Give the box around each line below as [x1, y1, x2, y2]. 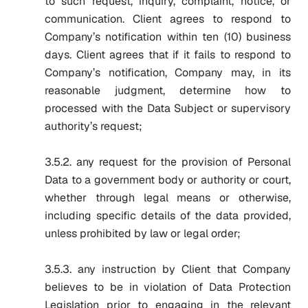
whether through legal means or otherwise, [45, 190, 291, 205]
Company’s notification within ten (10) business [45, 30, 291, 44]
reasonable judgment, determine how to [45, 83, 291, 98]
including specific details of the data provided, [45, 208, 291, 223]
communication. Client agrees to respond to [45, 12, 291, 26]
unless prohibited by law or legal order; [45, 226, 241, 241]
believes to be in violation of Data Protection [45, 280, 291, 294]
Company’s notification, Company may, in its [45, 65, 291, 80]
